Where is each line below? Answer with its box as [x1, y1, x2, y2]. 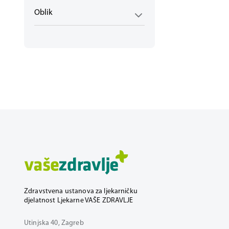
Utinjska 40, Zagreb [24, 219, 84, 227]
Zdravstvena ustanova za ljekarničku [24, 188, 138, 195]
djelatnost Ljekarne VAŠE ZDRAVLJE [24, 197, 133, 204]
